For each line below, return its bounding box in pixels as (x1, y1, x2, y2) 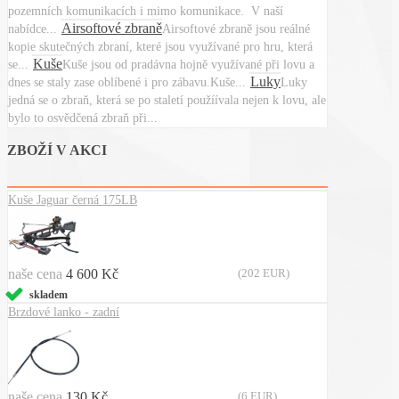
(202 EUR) (238, 266, 289, 280)
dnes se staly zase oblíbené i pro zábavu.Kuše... (8, 76, 249, 89)
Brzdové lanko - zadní (8, 305, 119, 319)
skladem (27, 289, 68, 301)
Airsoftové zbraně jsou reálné (162, 22, 310, 36)
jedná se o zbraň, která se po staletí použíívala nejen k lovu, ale (8, 94, 326, 107)
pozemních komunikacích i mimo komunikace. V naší (8, 4, 283, 18)
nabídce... (8, 22, 61, 36)
